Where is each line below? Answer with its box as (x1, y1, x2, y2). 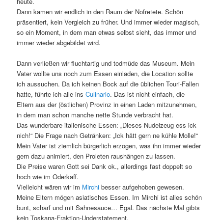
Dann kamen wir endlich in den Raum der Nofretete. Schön (17, 7, 184, 17)
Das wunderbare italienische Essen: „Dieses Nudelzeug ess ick (17, 120, 197, 130)
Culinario (85, 89, 110, 99)
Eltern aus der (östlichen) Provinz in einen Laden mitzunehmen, (17, 100, 197, 110)
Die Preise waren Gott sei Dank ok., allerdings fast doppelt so (17, 162, 192, 171)
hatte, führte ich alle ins (17, 89, 86, 99)
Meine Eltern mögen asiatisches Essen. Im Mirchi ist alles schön (17, 192, 202, 202)
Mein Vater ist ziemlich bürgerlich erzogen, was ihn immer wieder (17, 141, 201, 151)
